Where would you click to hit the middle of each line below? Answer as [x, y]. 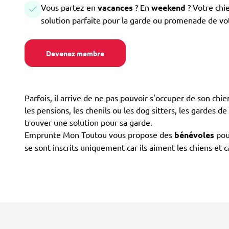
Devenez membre [75, 53]
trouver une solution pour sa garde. [88, 122]
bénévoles [194, 135]
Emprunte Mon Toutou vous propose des [99, 134]
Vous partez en [69, 7]
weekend [169, 7]
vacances [116, 7]
